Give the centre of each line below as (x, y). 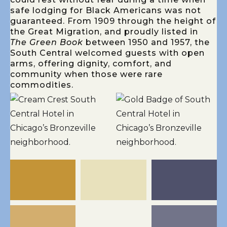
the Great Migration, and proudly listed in (104, 32)
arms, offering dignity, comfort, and (91, 64)
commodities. (42, 85)
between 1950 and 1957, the (146, 43)
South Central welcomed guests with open (107, 53)
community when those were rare (86, 74)
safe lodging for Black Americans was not (106, 11)
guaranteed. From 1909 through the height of (113, 21)
